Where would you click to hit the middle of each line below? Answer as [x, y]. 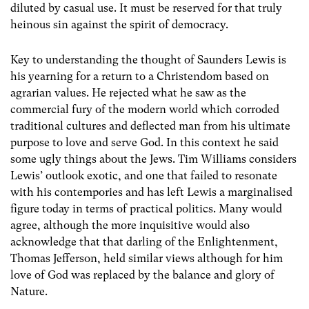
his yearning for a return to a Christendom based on [140, 76]
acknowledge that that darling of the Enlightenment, [144, 242]
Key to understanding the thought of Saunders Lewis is [148, 60]
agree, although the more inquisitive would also [130, 225]
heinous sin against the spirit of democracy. [119, 24]
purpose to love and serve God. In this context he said [144, 142]
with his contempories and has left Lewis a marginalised [151, 192]
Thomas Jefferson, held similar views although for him [147, 258]
